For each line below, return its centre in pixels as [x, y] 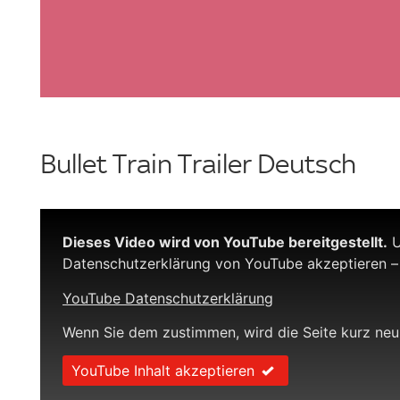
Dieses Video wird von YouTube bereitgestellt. [225, 242]
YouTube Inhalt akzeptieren [163, 371]
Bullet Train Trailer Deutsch [198, 164]
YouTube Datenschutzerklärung [168, 298]
